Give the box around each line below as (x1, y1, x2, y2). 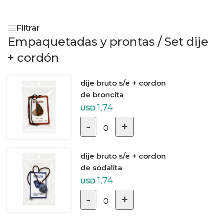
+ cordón (7, 51, 59, 65)
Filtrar (17, 23, 40, 33)
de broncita (80, 90, 124, 99)
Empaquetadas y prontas (7, 35, 155, 49)
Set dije (164, 35, 208, 49)
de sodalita (80, 163, 122, 172)
